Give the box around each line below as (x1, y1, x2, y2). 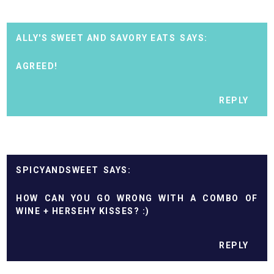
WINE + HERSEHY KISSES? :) (16, 206, 150, 217)
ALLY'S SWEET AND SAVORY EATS (16, 32, 176, 43)
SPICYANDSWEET (16, 165, 99, 176)
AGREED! (16, 61, 58, 71)
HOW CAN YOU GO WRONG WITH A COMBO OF (16, 193, 258, 204)
